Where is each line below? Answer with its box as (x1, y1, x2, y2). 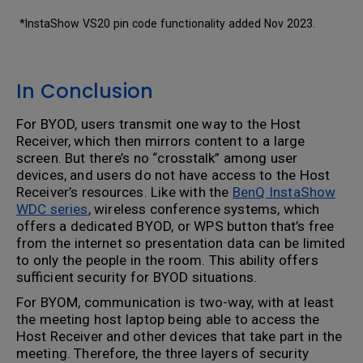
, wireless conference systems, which (88, 200, 320, 217)
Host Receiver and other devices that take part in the (16, 327, 342, 344)
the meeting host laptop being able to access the (16, 310, 319, 327)
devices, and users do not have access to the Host (16, 166, 331, 183)
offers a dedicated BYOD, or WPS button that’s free (16, 217, 335, 234)
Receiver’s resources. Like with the (16, 183, 233, 200)
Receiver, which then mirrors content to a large (16, 132, 305, 149)
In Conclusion (16, 77, 153, 105)
